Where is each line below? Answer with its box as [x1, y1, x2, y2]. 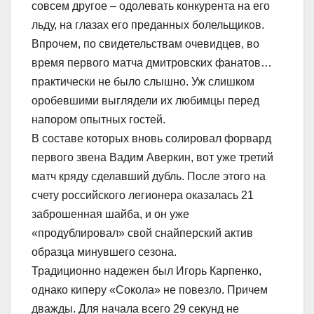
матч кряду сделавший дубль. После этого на [32, 170, 266, 183]
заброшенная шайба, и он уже [32, 208, 189, 221]
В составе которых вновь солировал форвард [32, 132, 271, 145]
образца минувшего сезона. [32, 246, 177, 259]
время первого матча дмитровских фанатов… [32, 57, 272, 69]
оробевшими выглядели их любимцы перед [32, 95, 259, 107]
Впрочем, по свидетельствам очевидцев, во [32, 38, 259, 50]
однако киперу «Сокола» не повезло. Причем [32, 284, 268, 296]
